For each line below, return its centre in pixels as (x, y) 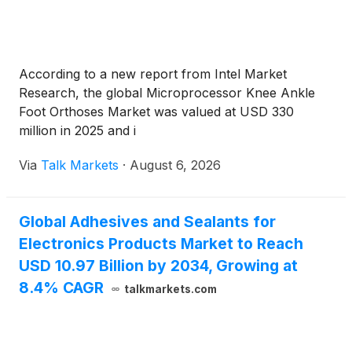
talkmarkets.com (170, 290)
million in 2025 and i (77, 131)
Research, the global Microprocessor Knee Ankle (167, 93)
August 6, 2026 (175, 165)
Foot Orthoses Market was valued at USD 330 (156, 112)
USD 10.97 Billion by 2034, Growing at (158, 266)
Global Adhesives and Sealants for (147, 222)
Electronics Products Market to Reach (161, 244)
